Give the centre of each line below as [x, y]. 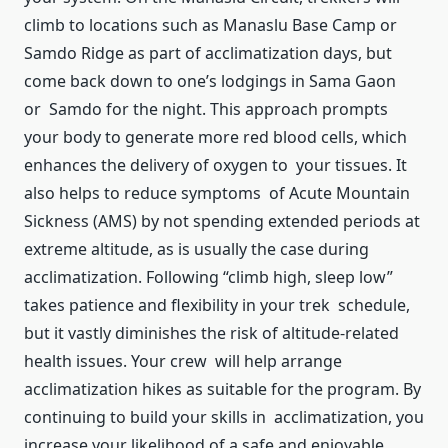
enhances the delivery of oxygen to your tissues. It [215, 165]
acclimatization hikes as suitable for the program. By [222, 389]
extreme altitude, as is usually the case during [196, 249]
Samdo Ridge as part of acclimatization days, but [208, 53]
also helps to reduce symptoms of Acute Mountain [217, 193]
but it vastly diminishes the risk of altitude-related [211, 333]
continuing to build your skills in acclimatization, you [224, 417]
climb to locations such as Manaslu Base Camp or [210, 25]
